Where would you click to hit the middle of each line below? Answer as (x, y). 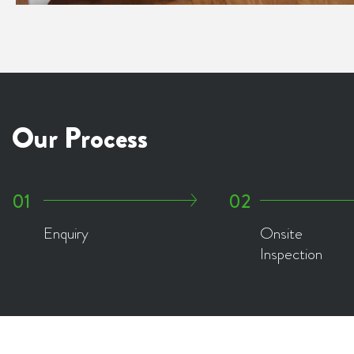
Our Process (80, 138)
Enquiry (66, 233)
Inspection (292, 254)
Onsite (282, 233)
